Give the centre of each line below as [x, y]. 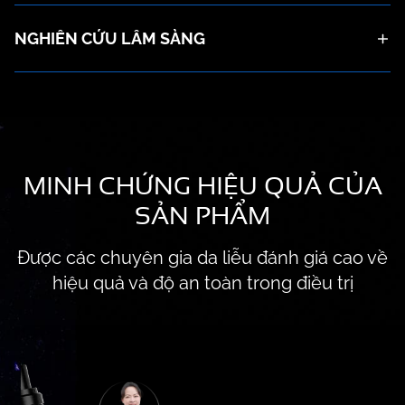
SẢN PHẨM [202, 215]
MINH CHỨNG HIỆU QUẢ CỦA [202, 185]
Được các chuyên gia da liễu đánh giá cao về [202, 257]
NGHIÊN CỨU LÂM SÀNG [110, 39]
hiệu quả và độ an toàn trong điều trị [202, 283]
